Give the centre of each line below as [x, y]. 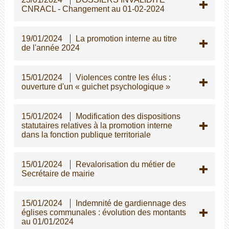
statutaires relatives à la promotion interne [97, 125]
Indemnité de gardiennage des [131, 203]
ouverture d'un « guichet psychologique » [96, 86]
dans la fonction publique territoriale [86, 134]
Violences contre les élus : [123, 77]
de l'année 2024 [50, 48]
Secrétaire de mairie [58, 173]
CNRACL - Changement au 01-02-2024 [93, 9]
